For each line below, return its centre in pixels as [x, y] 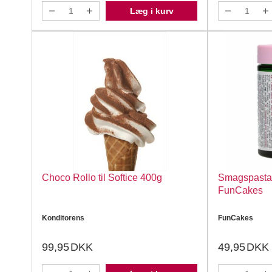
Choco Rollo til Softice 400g [102, 178]
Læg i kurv [151, 11]
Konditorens [63, 218]
